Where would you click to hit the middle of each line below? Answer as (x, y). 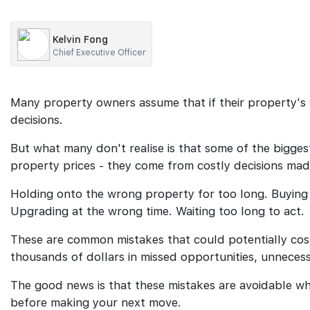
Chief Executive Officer (99, 53)
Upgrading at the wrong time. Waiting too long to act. (157, 211)
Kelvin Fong (80, 39)
